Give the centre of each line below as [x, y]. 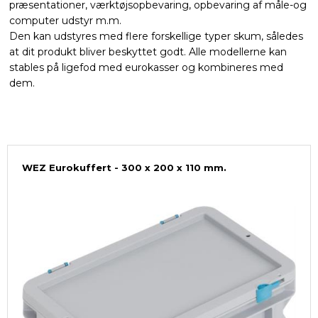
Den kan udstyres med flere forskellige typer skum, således [156, 37]
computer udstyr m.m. [65, 21]
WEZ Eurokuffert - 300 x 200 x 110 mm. [124, 168]
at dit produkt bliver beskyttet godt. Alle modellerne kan [148, 52]
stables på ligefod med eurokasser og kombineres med [146, 68]
